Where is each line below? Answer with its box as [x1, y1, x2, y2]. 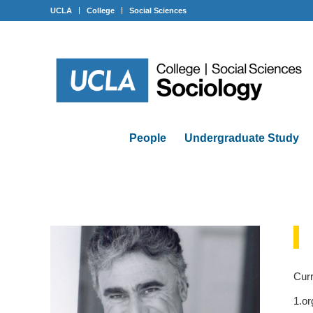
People [129, 132, 166, 144]
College [87, 6, 115, 15]
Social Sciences [129, 6, 187, 15]
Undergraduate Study [184, 132, 299, 144]
